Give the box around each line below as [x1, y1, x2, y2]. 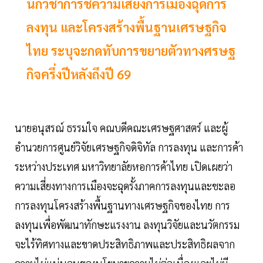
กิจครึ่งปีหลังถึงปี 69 [26, 66, 131, 83]
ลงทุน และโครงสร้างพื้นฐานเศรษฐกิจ [26, 19, 227, 36]
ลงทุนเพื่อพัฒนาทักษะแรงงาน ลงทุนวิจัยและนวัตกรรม [15, 218, 240, 232]
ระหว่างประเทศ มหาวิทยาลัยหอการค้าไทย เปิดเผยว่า [15, 160, 232, 174]
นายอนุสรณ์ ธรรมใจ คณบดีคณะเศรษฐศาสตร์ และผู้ [15, 121, 228, 135]
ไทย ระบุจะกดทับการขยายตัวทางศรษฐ [26, 42, 235, 59]
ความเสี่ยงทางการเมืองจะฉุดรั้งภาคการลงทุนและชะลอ [15, 179, 235, 193]
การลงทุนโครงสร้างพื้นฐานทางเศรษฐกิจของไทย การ [15, 198, 230, 213]
